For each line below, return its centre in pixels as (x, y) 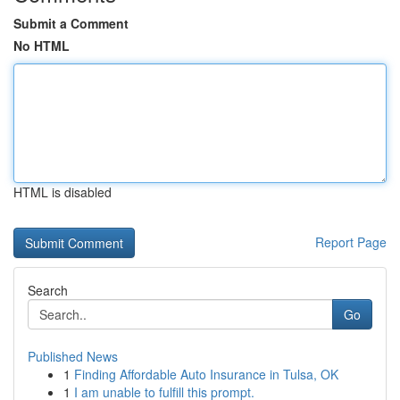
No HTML (42, 46)
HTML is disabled (62, 192)
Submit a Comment (71, 23)
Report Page (351, 242)
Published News (73, 356)
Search (48, 290)
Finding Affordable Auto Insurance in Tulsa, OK (206, 374)
